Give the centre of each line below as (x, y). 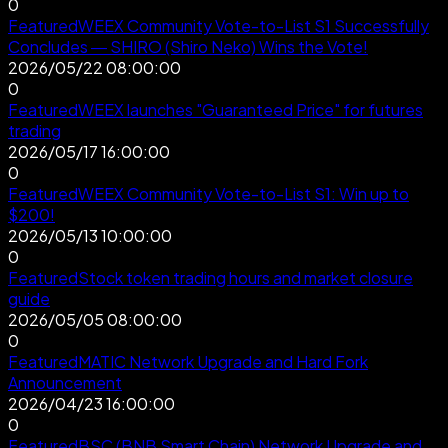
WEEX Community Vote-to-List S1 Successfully (253, 25)
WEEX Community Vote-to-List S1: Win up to (243, 193)
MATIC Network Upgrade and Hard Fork (223, 361)
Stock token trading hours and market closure (245, 277)
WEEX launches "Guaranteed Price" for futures (250, 109)
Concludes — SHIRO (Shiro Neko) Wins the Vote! (188, 46)
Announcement (65, 382)
